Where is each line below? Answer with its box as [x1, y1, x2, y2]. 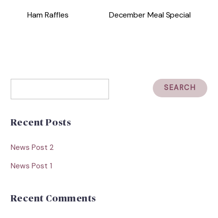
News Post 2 [11, 142, 54, 152]
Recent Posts [11, 118, 72, 127]
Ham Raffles [27, 10, 69, 20]
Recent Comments [11, 194, 96, 203]
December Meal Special [109, 10, 191, 20]
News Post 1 [11, 161, 53, 171]
